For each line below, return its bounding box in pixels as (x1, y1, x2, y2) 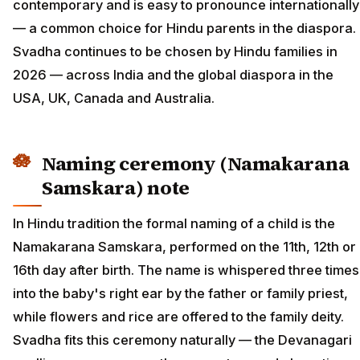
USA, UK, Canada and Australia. (13, 90, 215, 107)
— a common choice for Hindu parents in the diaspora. (13, 20, 356, 37)
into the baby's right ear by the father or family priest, (13, 284, 348, 301)
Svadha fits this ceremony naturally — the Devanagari (13, 331, 352, 348)
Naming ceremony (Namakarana (42, 150, 350, 178)
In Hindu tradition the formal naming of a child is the (13, 215, 335, 231)
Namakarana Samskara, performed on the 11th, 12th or (13, 238, 356, 255)
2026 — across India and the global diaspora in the (13, 67, 333, 84)
